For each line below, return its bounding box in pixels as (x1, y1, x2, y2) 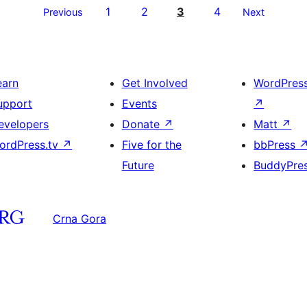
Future (121, 158, 154, 172)
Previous (42, 6, 83, 18)
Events (121, 97, 157, 110)
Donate (121, 117, 163, 131)
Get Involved (121, 76, 188, 90)
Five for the (121, 138, 182, 151)
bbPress (254, 138, 299, 151)
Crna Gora (53, 211, 106, 225)
